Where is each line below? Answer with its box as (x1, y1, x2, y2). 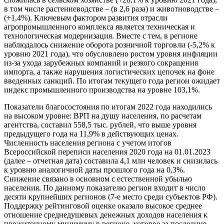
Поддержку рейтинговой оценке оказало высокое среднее (4, 201, 202, 210)
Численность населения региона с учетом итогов (4, 138, 171, 147)
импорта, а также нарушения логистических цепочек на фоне (4, 67, 214, 76)
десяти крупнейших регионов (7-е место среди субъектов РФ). (4, 192, 217, 201)
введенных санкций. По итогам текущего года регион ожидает (4, 76, 220, 85)
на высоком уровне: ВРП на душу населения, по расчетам (4, 111, 201, 120)
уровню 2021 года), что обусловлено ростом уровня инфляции (4, 49, 217, 58)
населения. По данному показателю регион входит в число (4, 183, 205, 192)
